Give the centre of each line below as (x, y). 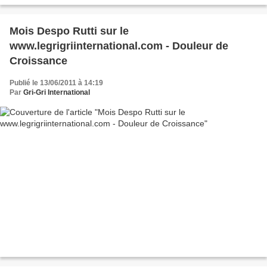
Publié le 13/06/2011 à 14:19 (56, 83)
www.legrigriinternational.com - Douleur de (119, 46)
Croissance (38, 61)
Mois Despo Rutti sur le (69, 31)
